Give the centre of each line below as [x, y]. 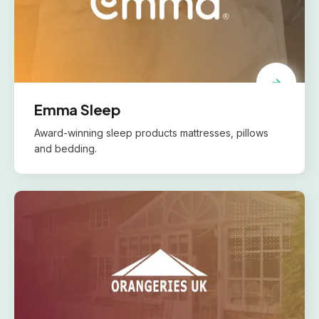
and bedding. [66, 148]
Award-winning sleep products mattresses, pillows [151, 133]
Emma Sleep [78, 109]
